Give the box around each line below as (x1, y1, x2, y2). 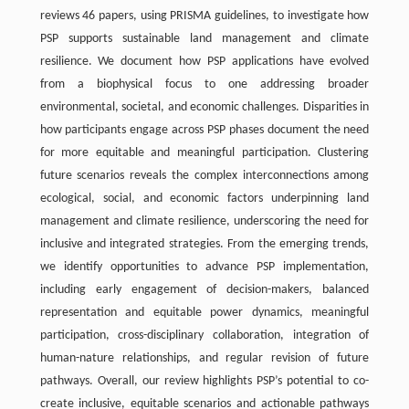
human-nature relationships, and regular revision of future (39, 351, 370, 365)
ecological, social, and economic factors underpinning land (39, 191, 370, 205)
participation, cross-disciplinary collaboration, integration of (39, 328, 370, 342)
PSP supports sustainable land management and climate (39, 31, 370, 46)
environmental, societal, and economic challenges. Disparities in (39, 100, 370, 114)
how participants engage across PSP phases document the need (39, 122, 370, 137)
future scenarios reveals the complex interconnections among (39, 168, 370, 183)
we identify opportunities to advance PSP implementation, (39, 259, 370, 274)
